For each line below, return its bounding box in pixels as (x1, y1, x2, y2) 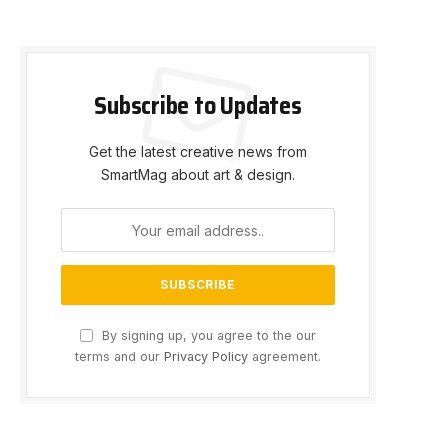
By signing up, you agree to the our (98, 328, 316, 344)
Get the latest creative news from (89, 143, 307, 161)
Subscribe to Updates (94, 87, 302, 126)
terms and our (75, 349, 164, 365)
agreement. (248, 349, 321, 365)
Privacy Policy (164, 349, 248, 365)
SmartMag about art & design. (101, 166, 295, 184)
